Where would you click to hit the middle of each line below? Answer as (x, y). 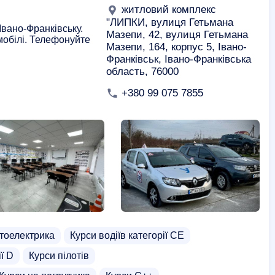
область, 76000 (142, 71)
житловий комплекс (167, 10)
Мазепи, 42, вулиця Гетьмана (177, 34)
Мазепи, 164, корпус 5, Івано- (176, 47)
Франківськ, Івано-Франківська (179, 59)
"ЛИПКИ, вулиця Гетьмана (170, 22)
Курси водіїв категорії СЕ (127, 235)
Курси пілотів (59, 256)
